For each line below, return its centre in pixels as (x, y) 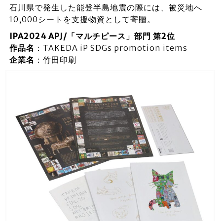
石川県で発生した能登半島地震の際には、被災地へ (106, 7)
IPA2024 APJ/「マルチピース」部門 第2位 (92, 36)
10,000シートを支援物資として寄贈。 (82, 19)
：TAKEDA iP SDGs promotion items (111, 48)
